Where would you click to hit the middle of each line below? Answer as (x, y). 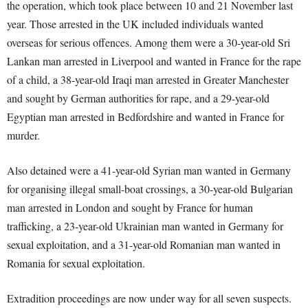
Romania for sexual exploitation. (76, 263)
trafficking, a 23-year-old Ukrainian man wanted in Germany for (145, 226)
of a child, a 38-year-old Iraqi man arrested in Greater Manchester (148, 80)
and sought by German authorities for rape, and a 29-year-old (138, 98)
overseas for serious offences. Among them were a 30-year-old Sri (148, 43)
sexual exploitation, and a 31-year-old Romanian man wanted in (144, 245)
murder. (23, 135)
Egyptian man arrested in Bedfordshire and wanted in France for (145, 117)
